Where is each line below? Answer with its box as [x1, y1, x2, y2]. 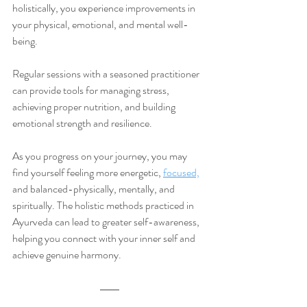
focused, [163, 164, 199, 181]
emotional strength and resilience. [12, 115, 154, 132]
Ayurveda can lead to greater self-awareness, [12, 214, 201, 230]
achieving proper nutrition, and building [12, 99, 177, 115]
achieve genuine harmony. [12, 247, 123, 263]
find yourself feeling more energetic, [12, 164, 163, 181]
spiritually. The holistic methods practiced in [12, 197, 196, 214]
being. [12, 33, 38, 49]
